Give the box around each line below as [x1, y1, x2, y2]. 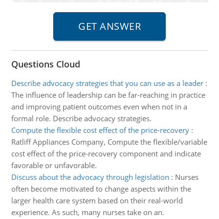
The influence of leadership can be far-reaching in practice [11, 90, 205, 100]
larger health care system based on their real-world [11, 196, 183, 205]
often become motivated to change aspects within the [11, 184, 191, 194]
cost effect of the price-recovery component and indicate [11, 149, 201, 158]
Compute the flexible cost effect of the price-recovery [11, 125, 189, 135]
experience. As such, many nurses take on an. [11, 207, 164, 217]
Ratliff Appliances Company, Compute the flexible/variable [11, 137, 207, 147]
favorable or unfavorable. [11, 160, 97, 170]
